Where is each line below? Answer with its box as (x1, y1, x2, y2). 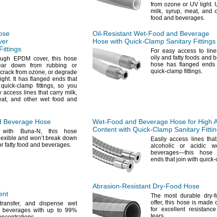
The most (151, 192, 177, 199)
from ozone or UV (151, 1, 200, 8)
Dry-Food (153, 182, 182, 190)
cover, (33, 55, 49, 62)
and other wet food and (8, 96, 77, 103)
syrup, (165, 8, 182, 15)
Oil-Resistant (93, 30, 132, 37)
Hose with (93, 37, 124, 45)
